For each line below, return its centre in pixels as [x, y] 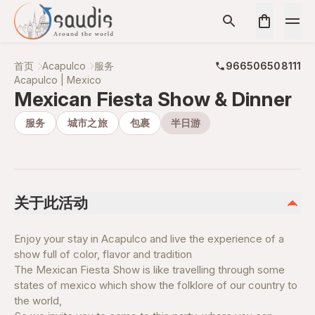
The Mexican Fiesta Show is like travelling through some [149, 270]
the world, [38, 301]
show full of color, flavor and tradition [103, 254]
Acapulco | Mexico [58, 80]
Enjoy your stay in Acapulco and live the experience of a [149, 239]
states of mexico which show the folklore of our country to [156, 285]
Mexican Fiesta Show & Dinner [153, 99]
